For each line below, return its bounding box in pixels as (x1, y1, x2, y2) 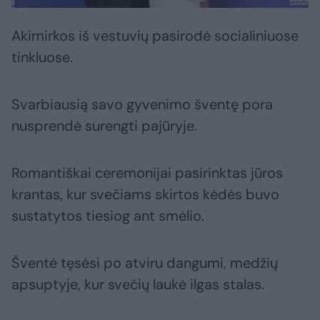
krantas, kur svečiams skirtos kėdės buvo (11, 185, 279, 204)
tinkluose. (11, 48, 73, 67)
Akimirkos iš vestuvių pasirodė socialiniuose (11, 26, 299, 46)
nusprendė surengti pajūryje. (11, 116, 197, 136)
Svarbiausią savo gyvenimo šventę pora (11, 95, 273, 114)
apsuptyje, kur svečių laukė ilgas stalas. (11, 275, 264, 294)
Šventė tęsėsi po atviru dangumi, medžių (11, 254, 278, 273)
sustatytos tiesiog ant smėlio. (11, 206, 204, 226)
